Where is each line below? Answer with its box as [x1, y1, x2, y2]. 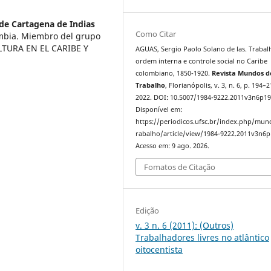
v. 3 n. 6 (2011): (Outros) [135, 219, 234, 231]
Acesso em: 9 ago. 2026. [135, 141, 210, 150]
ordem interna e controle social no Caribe [135, 56, 268, 65]
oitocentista [135, 243, 183, 255]
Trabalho [135, 80, 166, 90]
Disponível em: [135, 105, 183, 114]
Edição [135, 204, 160, 216]
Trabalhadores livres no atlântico [135, 231, 270, 243]
